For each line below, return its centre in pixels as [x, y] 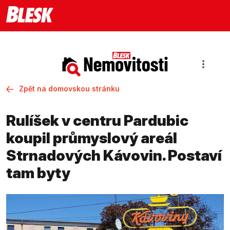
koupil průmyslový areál [92, 138]
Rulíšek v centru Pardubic [97, 120]
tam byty [38, 173]
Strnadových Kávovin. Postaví [114, 155]
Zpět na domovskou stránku [69, 89]
